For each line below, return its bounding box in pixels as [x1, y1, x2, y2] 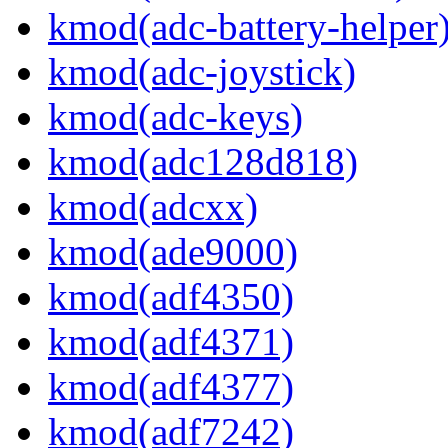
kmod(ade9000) [48, 230, 298, 274]
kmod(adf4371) [48, 320, 294, 364]
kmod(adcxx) [48, 185, 258, 229]
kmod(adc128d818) [48, 140, 358, 184]
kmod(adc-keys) [48, 95, 303, 139]
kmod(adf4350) [48, 275, 294, 319]
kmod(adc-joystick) [48, 50, 356, 94]
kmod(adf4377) [48, 365, 294, 409]
